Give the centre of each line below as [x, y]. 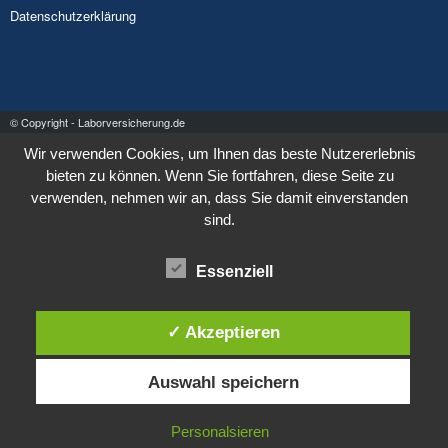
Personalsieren [219, 431]
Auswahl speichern [223, 381]
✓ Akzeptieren [223, 331]
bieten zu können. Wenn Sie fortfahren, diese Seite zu [219, 175]
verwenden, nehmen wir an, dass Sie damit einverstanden [220, 197]
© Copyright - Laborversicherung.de [97, 121]
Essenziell [235, 271]
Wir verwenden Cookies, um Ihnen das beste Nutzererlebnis [219, 153]
